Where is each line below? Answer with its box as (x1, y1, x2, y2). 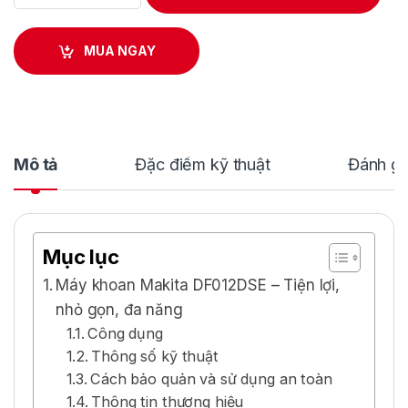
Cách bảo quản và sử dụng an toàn (90, 369, 332, 388)
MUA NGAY (83, 43, 156, 59)
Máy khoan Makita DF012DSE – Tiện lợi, (56, 275, 340, 294)
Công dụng (87, 323, 163, 342)
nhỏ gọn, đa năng (56, 300, 183, 319)
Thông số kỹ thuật (91, 346, 219, 365)
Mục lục (43, 244, 120, 269)
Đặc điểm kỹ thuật (135, 154, 270, 174)
